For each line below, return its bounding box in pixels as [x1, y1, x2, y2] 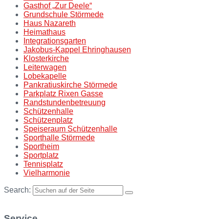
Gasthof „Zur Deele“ [23, 1, 92, 10]
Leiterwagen [23, 63, 66, 71]
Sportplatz [23, 151, 59, 159]
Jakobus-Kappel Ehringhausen [23, 45, 131, 54]
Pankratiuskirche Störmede [23, 80, 117, 89]
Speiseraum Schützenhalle [23, 124, 117, 133]
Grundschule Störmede [23, 10, 104, 19]
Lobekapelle [23, 71, 66, 80]
